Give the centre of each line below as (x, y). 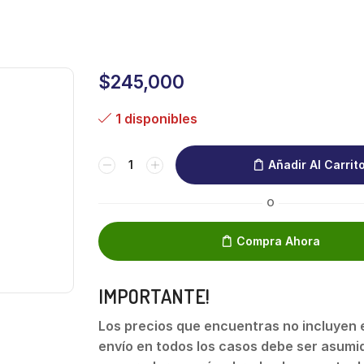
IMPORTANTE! (154, 297)
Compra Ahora (279, 241)
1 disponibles (157, 119)
